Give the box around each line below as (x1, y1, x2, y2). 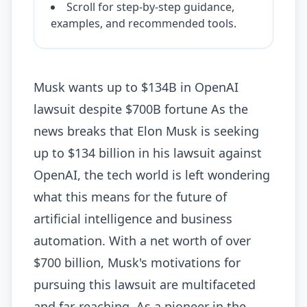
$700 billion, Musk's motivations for (34, 254, 241, 271)
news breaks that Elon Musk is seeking (34, 123, 259, 140)
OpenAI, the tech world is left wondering (34, 167, 270, 184)
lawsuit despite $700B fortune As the (34, 101, 248, 118)
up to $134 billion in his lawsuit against (34, 145, 262, 162)
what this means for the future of (34, 188, 227, 206)
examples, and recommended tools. (51, 16, 236, 32)
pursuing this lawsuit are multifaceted (34, 276, 256, 293)
